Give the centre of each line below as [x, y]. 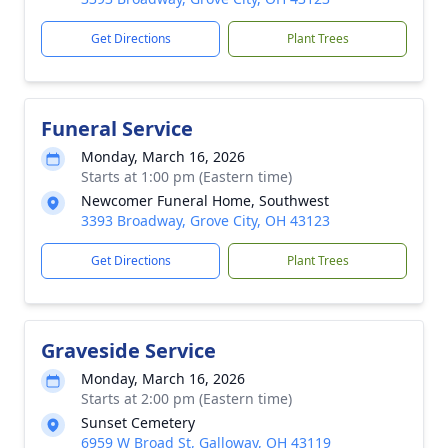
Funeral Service [117, 128]
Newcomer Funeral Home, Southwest [205, 200]
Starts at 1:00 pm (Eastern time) [186, 176]
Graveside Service [128, 350]
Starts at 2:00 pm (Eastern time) [186, 398]
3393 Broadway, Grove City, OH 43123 [205, 220]
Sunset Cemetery [138, 422]
